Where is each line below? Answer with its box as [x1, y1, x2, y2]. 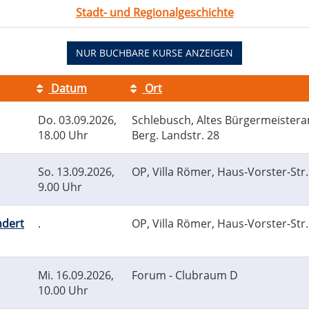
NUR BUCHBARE [76, 46, 150, 60]
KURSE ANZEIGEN [150, 46, 233, 60]
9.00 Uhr [38, 179, 82, 195]
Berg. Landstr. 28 [132, 128, 219, 143]
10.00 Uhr [38, 283, 88, 299]
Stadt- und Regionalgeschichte [75, 5, 234, 21]
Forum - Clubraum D [132, 268, 238, 283]
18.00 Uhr [38, 128, 88, 143]
